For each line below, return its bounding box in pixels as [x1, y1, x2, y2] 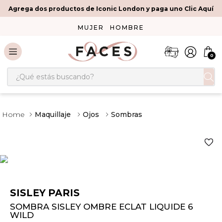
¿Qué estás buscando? [6, 66, 96, 76]
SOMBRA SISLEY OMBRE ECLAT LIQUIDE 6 [10, 202, 193, 212]
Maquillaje [35, 110, 71, 119]
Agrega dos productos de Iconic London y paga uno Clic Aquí [8, 4, 214, 12]
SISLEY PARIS [10, 187, 80, 199]
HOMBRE [110, 24, 144, 31]
